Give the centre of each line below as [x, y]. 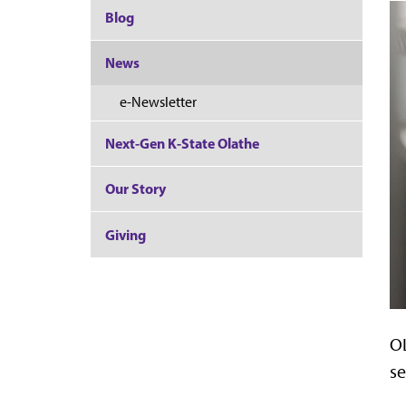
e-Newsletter [158, 102]
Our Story [135, 189]
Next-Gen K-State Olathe [182, 143]
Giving [126, 234]
